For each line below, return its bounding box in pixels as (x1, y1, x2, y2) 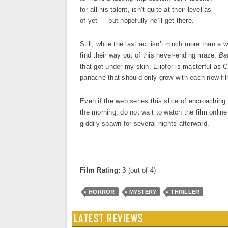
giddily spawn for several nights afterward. (80, 120, 210, 127)
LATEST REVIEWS (74, 212, 144, 225)
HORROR (89, 189, 115, 195)
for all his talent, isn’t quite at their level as (80, 6, 212, 13)
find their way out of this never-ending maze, (80, 51, 219, 59)
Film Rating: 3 (80, 166, 128, 174)
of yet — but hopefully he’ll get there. (80, 17, 194, 24)
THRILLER (170, 189, 200, 195)
